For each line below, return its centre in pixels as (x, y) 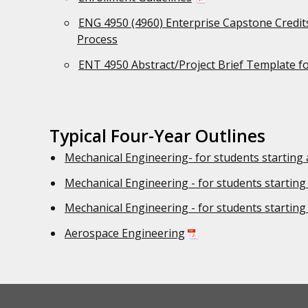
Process (97, 39)
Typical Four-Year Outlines (157, 135)
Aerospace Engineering (125, 233)
